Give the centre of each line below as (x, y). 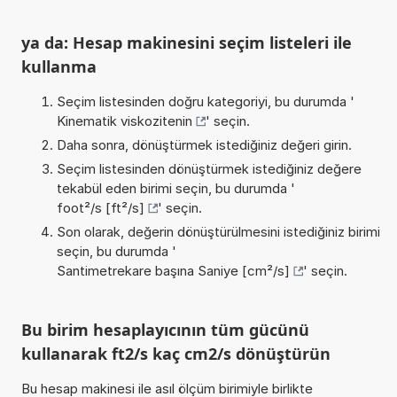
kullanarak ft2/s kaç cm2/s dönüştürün (175, 353)
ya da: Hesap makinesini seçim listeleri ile (186, 42)
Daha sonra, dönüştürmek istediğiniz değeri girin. (204, 144)
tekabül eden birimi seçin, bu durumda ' (175, 188)
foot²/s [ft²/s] (100, 207)
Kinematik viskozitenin (124, 121)
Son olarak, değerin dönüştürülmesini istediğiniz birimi (218, 231)
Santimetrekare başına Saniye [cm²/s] (173, 270)
